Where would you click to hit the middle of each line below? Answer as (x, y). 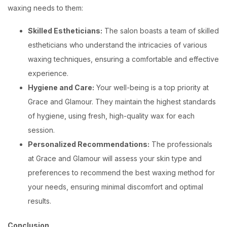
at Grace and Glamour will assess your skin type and (115, 158)
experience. (48, 73)
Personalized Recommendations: (89, 144)
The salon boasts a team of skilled (161, 31)
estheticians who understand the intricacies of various (118, 45)
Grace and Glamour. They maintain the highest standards (122, 102)
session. (41, 130)
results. (40, 201)
